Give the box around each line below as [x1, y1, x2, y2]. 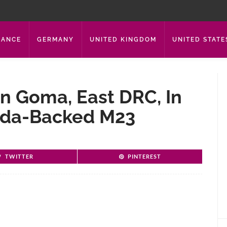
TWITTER [5, 153, 33, 160]
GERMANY [37, 36, 74, 43]
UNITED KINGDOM [90, 36, 157, 43]
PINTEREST [127, 153, 161, 160]
